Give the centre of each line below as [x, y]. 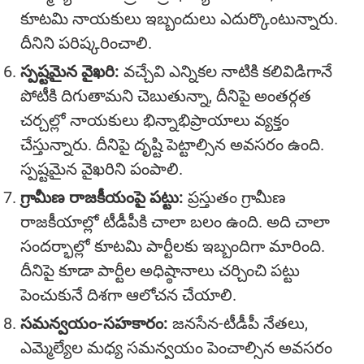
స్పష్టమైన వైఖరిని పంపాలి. [102, 169]
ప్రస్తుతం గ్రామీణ [235, 197]
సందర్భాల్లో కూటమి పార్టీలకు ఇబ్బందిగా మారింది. [173, 246]
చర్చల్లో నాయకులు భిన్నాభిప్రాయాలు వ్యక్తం [155, 120]
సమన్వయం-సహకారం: [94, 323]
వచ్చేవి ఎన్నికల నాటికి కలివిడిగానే [226, 71]
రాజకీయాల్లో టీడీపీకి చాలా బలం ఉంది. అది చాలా [175, 222]
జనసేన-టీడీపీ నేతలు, [238, 323]
